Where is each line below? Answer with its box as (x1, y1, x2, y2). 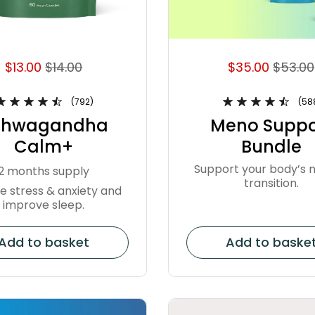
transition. (243, 174, 299, 191)
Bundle (240, 135, 302, 159)
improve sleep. (3, 196, 85, 213)
